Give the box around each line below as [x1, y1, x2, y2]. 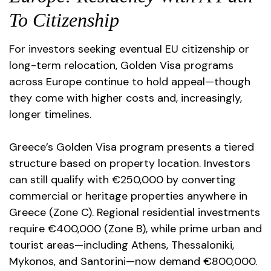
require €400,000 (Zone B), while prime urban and [9, 221, 262, 236]
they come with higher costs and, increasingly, [9, 91, 242, 105]
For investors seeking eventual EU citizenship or [9, 42, 249, 56]
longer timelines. [9, 107, 91, 122]
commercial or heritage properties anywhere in [9, 189, 247, 203]
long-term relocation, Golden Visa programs [9, 58, 233, 73]
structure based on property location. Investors [9, 156, 250, 171]
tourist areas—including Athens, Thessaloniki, [9, 238, 234, 252]
